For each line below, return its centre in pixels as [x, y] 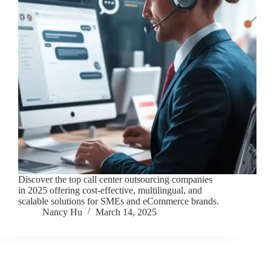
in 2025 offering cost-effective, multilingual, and [110, 191]
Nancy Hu [62, 212]
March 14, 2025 [126, 212]
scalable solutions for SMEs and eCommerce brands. [119, 201]
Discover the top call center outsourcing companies [115, 180]
